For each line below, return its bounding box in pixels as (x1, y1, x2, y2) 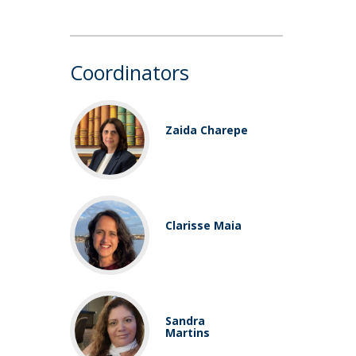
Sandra (165, 312, 206, 328)
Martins (165, 324, 211, 340)
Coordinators (70, 58, 190, 86)
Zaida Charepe (165, 122, 249, 137)
